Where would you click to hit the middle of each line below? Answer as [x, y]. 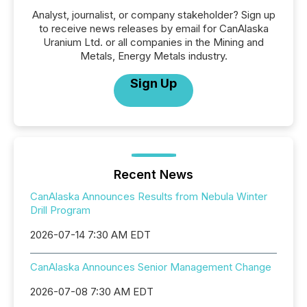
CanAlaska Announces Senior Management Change [151, 267]
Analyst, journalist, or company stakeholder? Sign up [153, 15]
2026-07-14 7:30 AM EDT [90, 235]
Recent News [153, 175]
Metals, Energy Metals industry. [153, 56]
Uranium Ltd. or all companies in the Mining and [153, 42]
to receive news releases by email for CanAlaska [153, 29]
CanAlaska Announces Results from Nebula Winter [149, 197]
